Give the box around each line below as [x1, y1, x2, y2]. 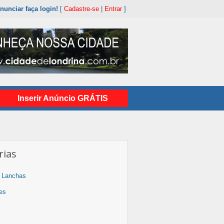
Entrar [104, 5, 122, 12]
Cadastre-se [64, 5, 99, 12]
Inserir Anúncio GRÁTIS [17, 94, 108, 102]
